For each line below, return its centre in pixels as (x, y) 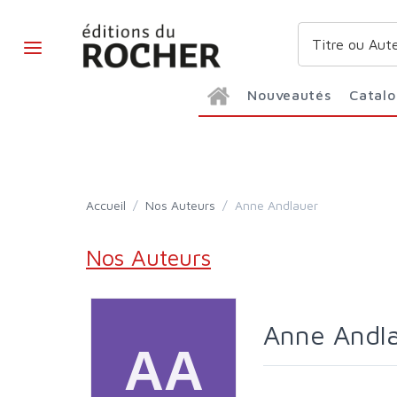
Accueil (110, 205)
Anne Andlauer (280, 205)
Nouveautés (295, 95)
